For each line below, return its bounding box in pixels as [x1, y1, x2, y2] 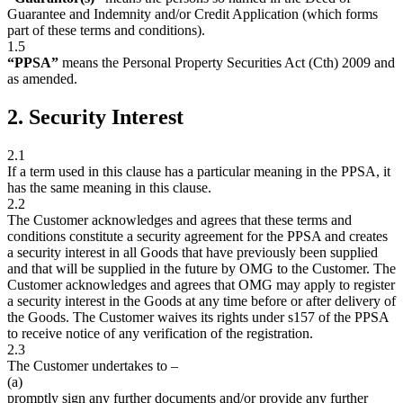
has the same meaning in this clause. [7, 179, 211, 195]
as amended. [7, 70, 77, 86]
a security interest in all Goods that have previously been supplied [7, 244, 378, 260]
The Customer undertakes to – [7, 357, 178, 373]
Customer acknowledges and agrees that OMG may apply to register [7, 276, 395, 292]
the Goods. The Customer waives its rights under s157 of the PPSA [7, 309, 389, 325]
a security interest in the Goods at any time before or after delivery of [7, 292, 396, 309]
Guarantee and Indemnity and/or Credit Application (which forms [7, 5, 378, 22]
